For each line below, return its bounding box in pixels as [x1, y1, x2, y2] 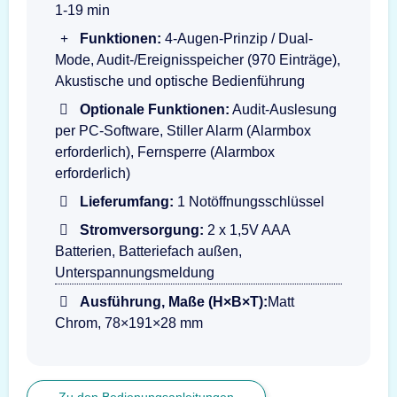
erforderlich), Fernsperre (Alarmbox [55, 144, 275, 160]
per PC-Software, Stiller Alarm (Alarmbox [55, 122, 311, 138]
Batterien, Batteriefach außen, [55, 243, 242, 259]
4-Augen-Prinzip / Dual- [161, 30, 313, 46]
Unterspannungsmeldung [55, 264, 214, 280]
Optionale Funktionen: [80, 101, 230, 117]
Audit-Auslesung [230, 101, 337, 117]
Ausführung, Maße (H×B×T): [80, 293, 268, 309]
